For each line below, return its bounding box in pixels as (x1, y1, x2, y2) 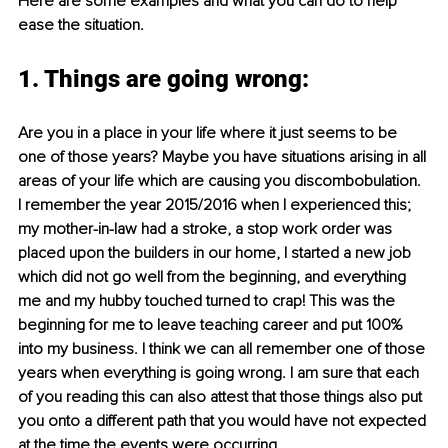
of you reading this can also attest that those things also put (18, 386, 426, 407)
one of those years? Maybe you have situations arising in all (18, 146, 430, 167)
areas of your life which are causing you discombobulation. (18, 170, 425, 191)
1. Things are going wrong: (18, 64, 309, 93)
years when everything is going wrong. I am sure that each (18, 362, 423, 383)
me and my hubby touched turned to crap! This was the (18, 290, 399, 311)
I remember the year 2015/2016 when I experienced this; (18, 194, 415, 215)
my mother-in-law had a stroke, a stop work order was (18, 218, 396, 239)
